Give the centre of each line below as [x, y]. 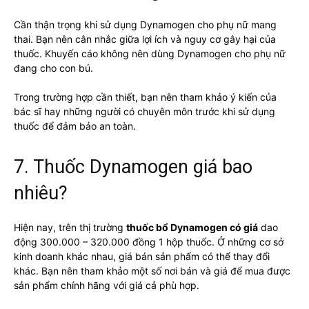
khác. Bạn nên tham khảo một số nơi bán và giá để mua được [152, 270]
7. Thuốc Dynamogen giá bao [133, 167]
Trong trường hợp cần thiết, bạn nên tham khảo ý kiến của [145, 97]
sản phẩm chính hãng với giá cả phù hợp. [107, 285]
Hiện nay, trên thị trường [70, 227]
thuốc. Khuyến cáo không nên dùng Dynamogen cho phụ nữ [150, 53]
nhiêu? [41, 193]
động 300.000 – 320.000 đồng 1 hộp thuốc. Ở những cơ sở [149, 241]
